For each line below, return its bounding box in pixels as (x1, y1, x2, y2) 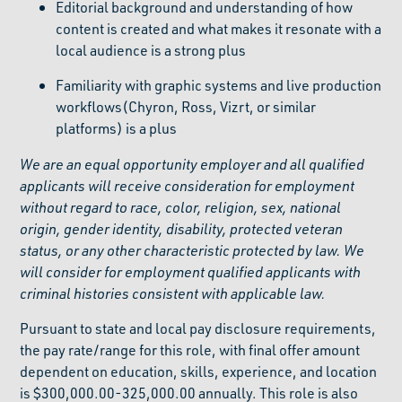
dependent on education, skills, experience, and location (20, 362, 378, 380)
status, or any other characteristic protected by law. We (20, 240, 365, 259)
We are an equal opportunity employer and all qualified (20, 154, 365, 173)
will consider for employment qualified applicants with (20, 262, 362, 281)
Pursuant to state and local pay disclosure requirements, (20, 319, 377, 337)
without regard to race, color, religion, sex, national (20, 197, 342, 216)
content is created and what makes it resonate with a (56, 19, 382, 38)
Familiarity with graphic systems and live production (56, 75, 382, 94)
